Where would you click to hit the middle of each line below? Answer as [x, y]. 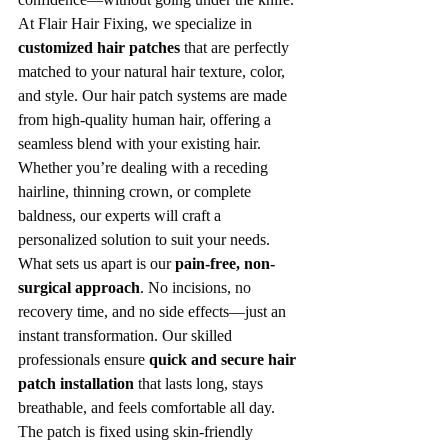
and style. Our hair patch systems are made [154, 96]
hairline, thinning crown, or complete [136, 192]
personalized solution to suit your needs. [144, 240]
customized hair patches [99, 48]
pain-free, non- [225, 264]
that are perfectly [236, 48]
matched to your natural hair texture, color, [153, 72]
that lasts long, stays [200, 384]
